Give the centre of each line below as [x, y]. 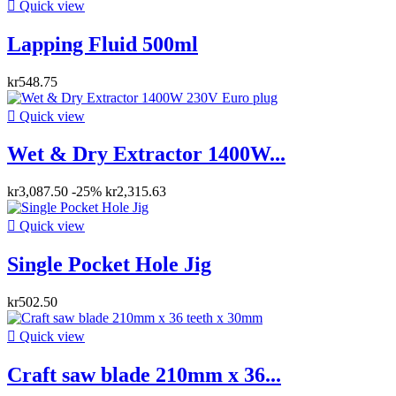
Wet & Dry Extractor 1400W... [146, 154]
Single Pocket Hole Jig [109, 265]
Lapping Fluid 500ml [103, 44]
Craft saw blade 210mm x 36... [144, 375]
